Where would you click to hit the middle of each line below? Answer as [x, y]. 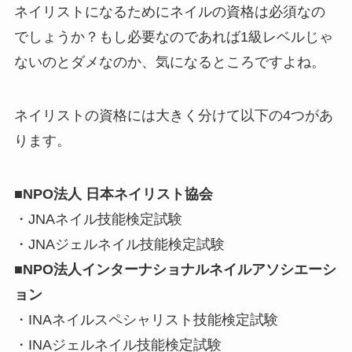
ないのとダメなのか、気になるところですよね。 [169, 62]
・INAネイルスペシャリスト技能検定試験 [146, 319]
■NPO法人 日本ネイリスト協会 [113, 194]
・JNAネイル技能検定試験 [98, 219]
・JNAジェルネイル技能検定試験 [119, 244]
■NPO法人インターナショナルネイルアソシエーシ [175, 269]
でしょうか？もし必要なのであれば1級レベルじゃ [173, 37]
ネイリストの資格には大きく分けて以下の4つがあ [173, 115]
